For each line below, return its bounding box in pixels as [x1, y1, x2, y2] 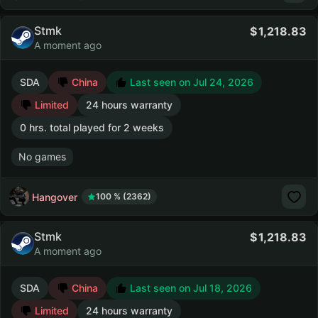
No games [18, 150, 66, 163]
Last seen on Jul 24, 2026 [127, 76, 253, 88]
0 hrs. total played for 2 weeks [20, 121, 164, 133]
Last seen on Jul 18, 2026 [127, 282, 252, 294]
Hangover [32, 190, 77, 203]
